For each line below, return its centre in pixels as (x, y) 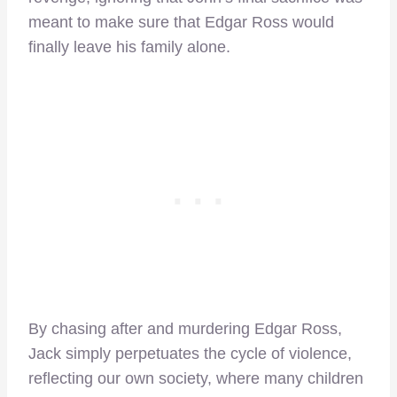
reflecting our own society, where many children (196, 379)
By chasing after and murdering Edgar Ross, (185, 329)
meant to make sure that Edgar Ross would (181, 23)
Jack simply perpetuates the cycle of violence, (190, 354)
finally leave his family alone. (129, 47)
